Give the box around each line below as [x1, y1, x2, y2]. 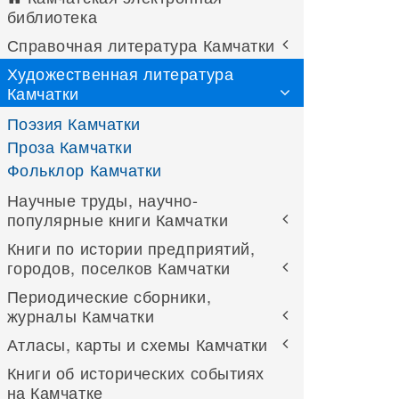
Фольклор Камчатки [6, 158, 162, 181]
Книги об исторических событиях [6, 361, 265, 384]
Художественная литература [6, 61, 234, 85]
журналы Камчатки [6, 304, 155, 327]
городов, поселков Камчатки [6, 256, 231, 279]
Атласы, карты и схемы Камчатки [6, 332, 268, 355]
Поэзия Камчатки [6, 111, 141, 134]
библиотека [6, 4, 98, 28]
